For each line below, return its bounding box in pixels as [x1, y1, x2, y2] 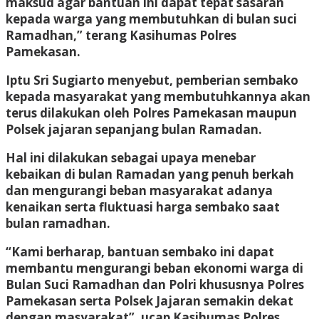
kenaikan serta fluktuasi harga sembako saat [6, 198, 280, 215]
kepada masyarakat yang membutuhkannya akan [6, 88, 310, 105]
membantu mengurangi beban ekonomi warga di [6, 259, 303, 276]
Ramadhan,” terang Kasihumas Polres [6, 26, 236, 43]
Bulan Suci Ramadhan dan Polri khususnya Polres [6, 276, 304, 293]
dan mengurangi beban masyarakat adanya [6, 182, 273, 199]
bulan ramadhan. [6, 214, 110, 231]
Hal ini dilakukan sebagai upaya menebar [6, 149, 256, 166]
